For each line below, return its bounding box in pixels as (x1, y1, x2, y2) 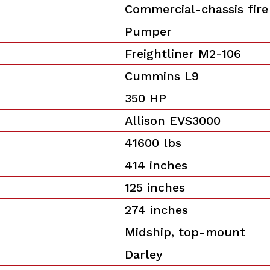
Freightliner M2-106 (125, 46, 242, 61)
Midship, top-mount (125, 224, 246, 239)
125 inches (125, 180, 186, 195)
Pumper (125, 24, 172, 39)
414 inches (125, 157, 188, 172)
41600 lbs (125, 135, 182, 150)
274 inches (125, 202, 189, 217)
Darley (125, 246, 163, 262)
